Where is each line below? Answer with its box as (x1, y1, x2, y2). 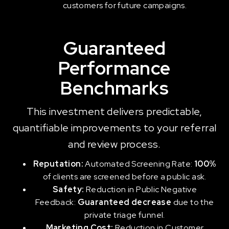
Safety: (52, 184, 84, 195)
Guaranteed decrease (77, 197, 172, 208)
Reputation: (33, 158, 83, 169)
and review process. (68, 138, 161, 151)
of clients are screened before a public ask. (43, 171, 207, 182)
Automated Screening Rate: (83, 158, 194, 169)
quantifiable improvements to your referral (12, 121, 217, 134)
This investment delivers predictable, (27, 105, 202, 118)
